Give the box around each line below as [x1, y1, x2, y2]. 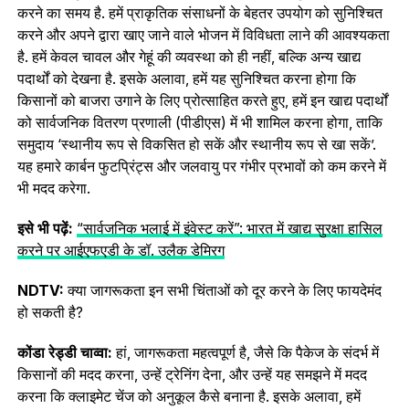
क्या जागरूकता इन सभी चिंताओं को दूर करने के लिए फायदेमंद [63, 280, 382, 299]
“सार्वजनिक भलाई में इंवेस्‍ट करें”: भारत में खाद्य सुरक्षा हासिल [76, 218, 383, 237]
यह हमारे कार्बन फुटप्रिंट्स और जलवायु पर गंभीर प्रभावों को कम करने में [16, 156, 386, 175]
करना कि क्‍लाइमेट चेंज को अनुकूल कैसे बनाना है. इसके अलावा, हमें [16, 386, 361, 405]
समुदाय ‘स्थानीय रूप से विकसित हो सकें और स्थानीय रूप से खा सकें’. [16, 134, 376, 153]
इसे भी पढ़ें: [16, 218, 77, 237]
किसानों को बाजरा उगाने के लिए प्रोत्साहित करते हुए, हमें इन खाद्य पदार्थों [16, 90, 388, 110]
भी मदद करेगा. [16, 178, 90, 197]
